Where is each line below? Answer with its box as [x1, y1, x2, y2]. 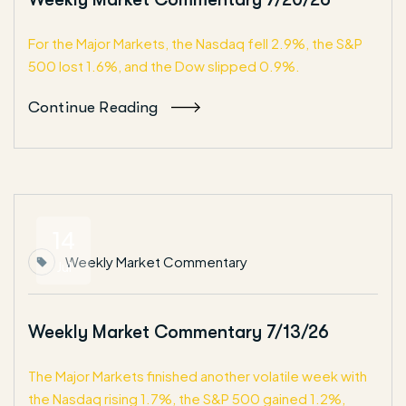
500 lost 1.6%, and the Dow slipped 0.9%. [28, 57, 300, 74]
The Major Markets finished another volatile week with [28, 367, 367, 384]
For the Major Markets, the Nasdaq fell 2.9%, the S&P [28, 34, 362, 52]
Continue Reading [28, 99, 159, 116]
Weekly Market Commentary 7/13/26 [28, 322, 329, 343]
